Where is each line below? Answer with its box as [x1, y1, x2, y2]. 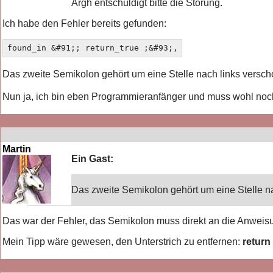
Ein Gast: [71, 153, 114, 164]
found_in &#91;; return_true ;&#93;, [7, 43, 178, 53]
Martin [2, 143, 32, 154]
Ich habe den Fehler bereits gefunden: [2, 18, 167, 29]
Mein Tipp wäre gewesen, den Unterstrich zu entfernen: [2, 236, 243, 247]
